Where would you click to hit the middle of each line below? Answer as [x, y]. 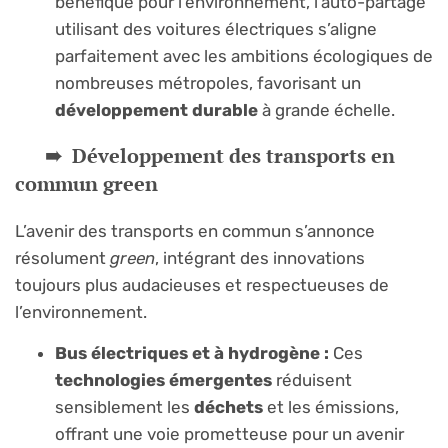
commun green [86, 183]
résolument [62, 257]
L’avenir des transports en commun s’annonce [195, 230]
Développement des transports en [233, 155]
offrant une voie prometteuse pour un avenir [229, 434]
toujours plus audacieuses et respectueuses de [202, 284]
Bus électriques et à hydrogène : [192, 353]
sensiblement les [124, 407]
